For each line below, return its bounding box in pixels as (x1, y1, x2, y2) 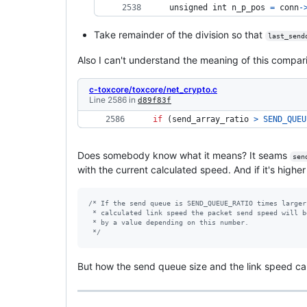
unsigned (169, 2, 212, 12)
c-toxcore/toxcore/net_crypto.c (89, 84, 217, 95)
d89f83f (138, 95, 171, 105)
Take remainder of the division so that (94, 28, 265, 40)
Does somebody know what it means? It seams (77, 149, 290, 161)
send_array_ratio (172, 114, 249, 124)
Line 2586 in (89, 94, 138, 105)
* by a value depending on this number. (88, 218, 249, 226)
